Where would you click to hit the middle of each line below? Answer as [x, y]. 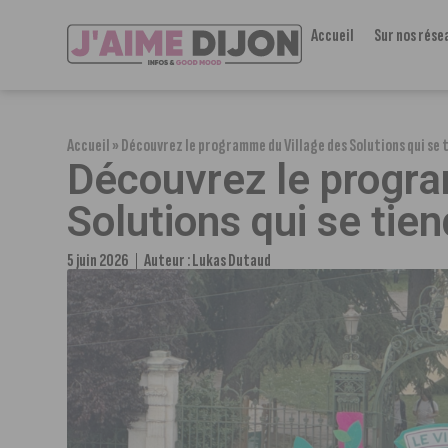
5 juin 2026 [98, 260]
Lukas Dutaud [232, 260]
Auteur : [168, 260]
